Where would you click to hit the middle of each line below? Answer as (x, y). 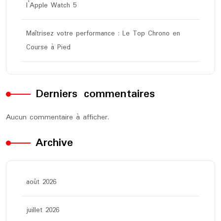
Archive (54, 143)
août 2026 (41, 182)
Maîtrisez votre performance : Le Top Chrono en (103, 34)
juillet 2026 (43, 210)
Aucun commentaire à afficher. (57, 117)
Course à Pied (48, 47)
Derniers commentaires (95, 94)
